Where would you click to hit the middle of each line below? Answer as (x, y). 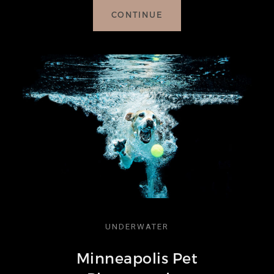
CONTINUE (137, 14)
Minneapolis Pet (137, 258)
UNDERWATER (137, 227)
